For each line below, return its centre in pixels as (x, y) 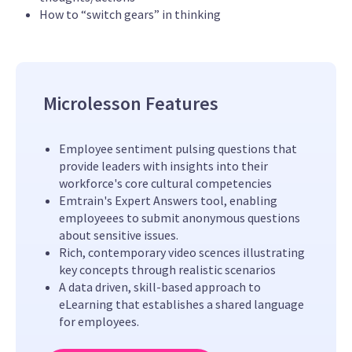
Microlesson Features (131, 103)
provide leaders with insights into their (163, 165)
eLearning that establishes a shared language (181, 304)
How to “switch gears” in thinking (130, 14)
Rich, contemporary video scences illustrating (182, 252)
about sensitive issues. (119, 235)
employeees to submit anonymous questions (180, 217)
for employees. (99, 321)
